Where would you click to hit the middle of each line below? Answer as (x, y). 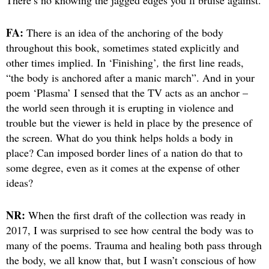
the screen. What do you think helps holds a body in (119, 137)
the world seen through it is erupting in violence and (120, 107)
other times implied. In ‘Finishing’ (81, 62)
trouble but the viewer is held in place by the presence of (129, 122)
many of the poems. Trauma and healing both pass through (134, 245)
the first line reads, (203, 62)
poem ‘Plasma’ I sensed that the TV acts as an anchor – (127, 92)
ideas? (20, 182)
